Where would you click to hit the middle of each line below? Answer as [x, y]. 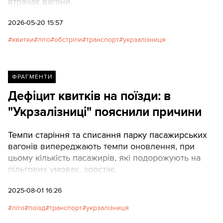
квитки [23, 40]
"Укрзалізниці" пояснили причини [105, 112]
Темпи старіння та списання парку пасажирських [108, 135]
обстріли [68, 40]
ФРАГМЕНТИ [32, 77]
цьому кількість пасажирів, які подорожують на [104, 158]
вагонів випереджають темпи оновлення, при [101, 147]
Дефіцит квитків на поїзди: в [89, 96]
